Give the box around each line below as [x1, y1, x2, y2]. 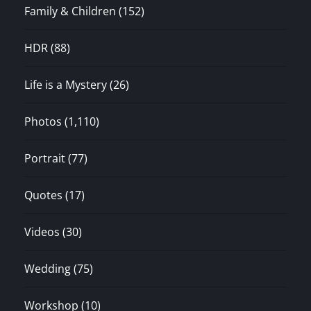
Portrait [24, 150, 65, 166]
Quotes [24, 187, 62, 203]
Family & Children [24, 3, 116, 19]
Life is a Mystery [24, 76, 107, 92]
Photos [24, 113, 62, 129]
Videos [24, 224, 60, 239]
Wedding [24, 260, 71, 276]
